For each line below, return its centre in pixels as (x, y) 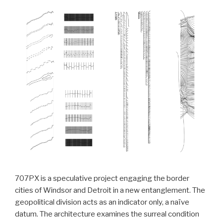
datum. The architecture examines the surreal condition (107, 214)
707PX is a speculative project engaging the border (102, 178)
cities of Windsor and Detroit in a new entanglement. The (110, 190)
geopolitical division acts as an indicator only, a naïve (102, 202)
